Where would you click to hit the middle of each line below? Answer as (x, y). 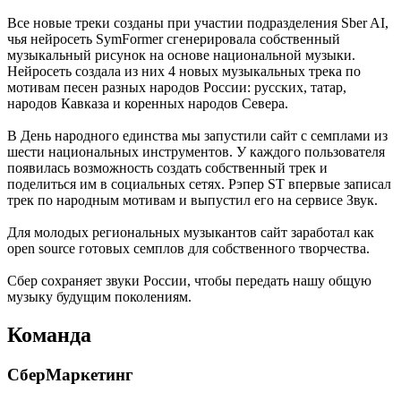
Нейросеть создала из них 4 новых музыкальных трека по (184, 72)
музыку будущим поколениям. (99, 297)
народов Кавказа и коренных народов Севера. (148, 104)
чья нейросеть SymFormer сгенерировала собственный (174, 39)
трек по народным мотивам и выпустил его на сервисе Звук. (192, 200)
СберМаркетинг (70, 374)
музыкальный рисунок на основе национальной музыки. (181, 55)
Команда (49, 334)
